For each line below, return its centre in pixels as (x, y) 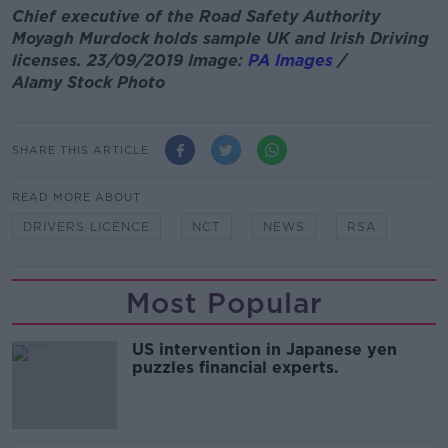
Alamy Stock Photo (88, 82)
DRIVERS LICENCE (86, 226)
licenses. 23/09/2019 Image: (130, 60)
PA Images (290, 60)
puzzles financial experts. (235, 367)
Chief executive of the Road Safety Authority (196, 16)
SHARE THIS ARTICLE (80, 149)
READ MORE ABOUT (76, 197)
